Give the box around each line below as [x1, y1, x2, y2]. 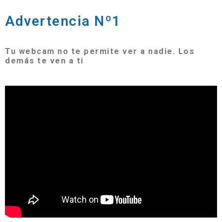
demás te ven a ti [5, 55, 84, 65]
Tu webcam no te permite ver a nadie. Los [5, 46, 194, 56]
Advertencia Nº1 [5, 13, 121, 30]
